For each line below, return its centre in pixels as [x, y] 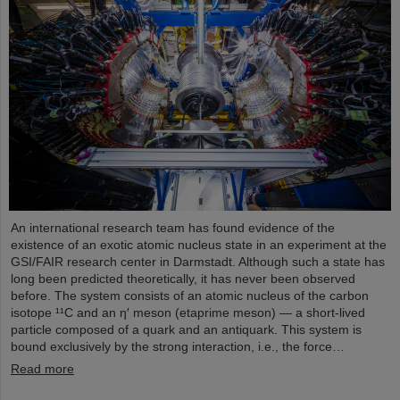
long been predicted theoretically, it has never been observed [183, 279]
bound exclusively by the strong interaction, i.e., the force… [178, 347]
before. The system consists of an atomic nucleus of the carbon [190, 296]
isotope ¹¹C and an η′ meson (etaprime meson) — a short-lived [188, 313]
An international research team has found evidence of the [173, 228]
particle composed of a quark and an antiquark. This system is [186, 330]
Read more [42, 369]
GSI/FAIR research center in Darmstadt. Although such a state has [198, 262]
